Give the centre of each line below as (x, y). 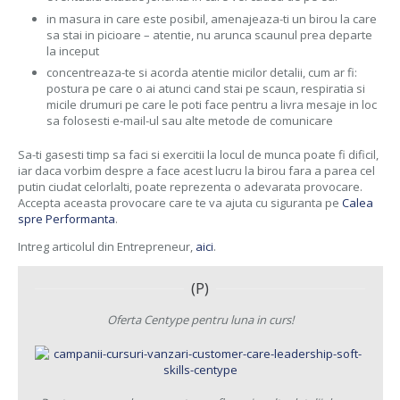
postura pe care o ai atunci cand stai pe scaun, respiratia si (206, 88)
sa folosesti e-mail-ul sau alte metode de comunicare (190, 121)
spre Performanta (66, 218)
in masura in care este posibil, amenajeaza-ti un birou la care (212, 18)
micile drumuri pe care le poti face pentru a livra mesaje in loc (212, 104)
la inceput (73, 50)
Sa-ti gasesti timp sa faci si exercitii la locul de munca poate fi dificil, (198, 154)
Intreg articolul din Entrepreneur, (106, 246)
